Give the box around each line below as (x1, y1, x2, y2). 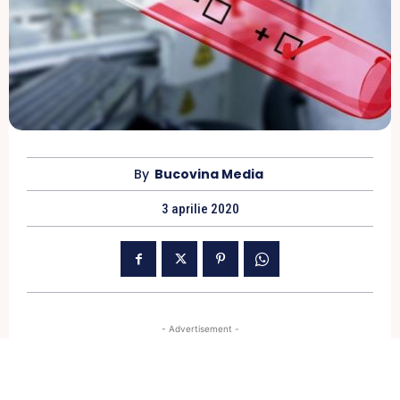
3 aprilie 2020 (161, 201, 239, 218)
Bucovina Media (154, 165, 263, 184)
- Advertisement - (161, 323, 239, 335)
